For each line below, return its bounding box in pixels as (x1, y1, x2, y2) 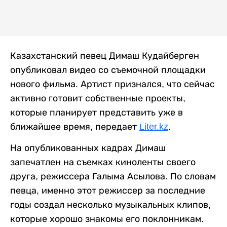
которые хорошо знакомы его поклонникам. (10, 214, 204, 224)
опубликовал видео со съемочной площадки (10, 65, 206, 75)
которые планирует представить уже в (10, 107, 183, 118)
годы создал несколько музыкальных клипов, (10, 200, 211, 210)
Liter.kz (139, 122, 168, 132)
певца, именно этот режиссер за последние (10, 185, 205, 196)
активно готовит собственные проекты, (10, 93, 185, 104)
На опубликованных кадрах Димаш (10, 143, 166, 154)
